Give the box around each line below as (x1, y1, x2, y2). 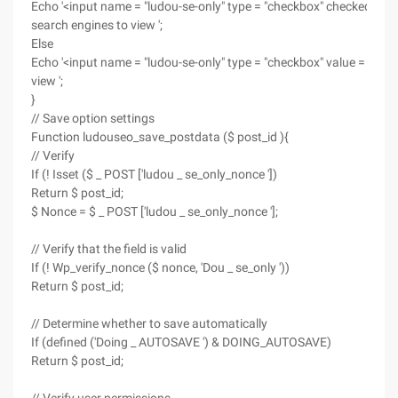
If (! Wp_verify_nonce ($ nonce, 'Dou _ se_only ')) (31, 260, 290, 275)
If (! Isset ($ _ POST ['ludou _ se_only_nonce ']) (31, 167, 277, 181)
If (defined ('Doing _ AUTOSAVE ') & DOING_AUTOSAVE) (31, 335, 331, 349)
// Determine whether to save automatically (31, 316, 267, 330)
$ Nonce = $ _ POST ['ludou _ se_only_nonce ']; (31, 204, 278, 219)
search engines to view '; (31, 18, 163, 32)
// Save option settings (31, 111, 155, 125)
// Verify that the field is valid (31, 242, 187, 256)
